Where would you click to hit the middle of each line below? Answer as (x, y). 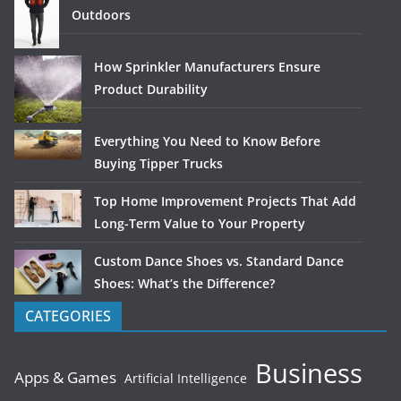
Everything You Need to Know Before (207, 141)
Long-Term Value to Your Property (200, 223)
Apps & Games (65, 377)
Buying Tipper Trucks (158, 163)
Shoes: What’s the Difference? (184, 283)
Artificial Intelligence (186, 378)
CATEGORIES (68, 316)
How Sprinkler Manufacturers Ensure (207, 66)
